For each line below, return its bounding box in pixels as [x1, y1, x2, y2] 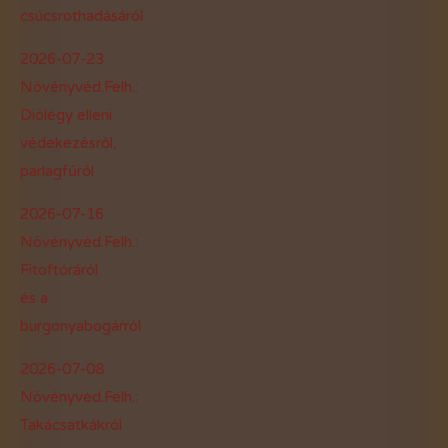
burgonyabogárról [20, 316, 141, 335]
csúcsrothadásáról [20, 6, 143, 25]
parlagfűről [20, 161, 94, 180]
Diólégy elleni [20, 105, 112, 124]
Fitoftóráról [20, 260, 98, 279]
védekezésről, [20, 133, 117, 152]
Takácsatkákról [20, 415, 122, 434]
